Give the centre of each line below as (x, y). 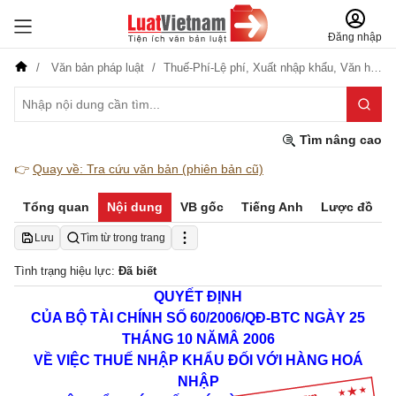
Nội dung (135, 207)
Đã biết (137, 271)
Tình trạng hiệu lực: (66, 271)
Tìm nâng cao (339, 140)
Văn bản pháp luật (98, 68)
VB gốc (202, 207)
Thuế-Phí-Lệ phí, (208, 68)
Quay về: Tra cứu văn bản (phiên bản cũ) (148, 169)
